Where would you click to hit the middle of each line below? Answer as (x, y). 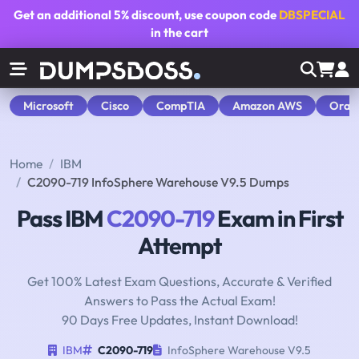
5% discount (146, 15)
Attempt (179, 246)
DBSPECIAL (312, 15)
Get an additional (64, 15)
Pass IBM (61, 218)
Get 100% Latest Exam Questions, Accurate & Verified (179, 282)
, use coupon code (229, 15)
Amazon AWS (267, 105)
